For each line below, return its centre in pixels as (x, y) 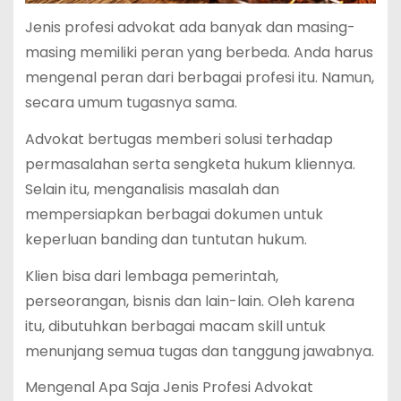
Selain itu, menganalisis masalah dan (152, 189)
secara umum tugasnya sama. (131, 102)
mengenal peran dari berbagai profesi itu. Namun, (199, 77)
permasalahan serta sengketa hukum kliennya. (190, 164)
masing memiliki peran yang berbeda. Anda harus (199, 52)
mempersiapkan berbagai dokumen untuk (174, 214)
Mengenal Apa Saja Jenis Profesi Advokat (169, 388)
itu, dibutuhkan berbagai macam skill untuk (175, 326)
